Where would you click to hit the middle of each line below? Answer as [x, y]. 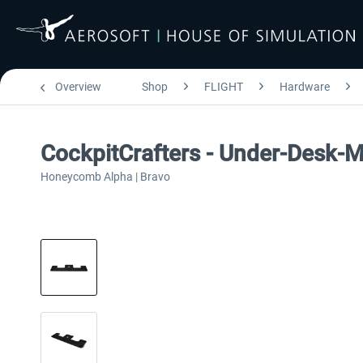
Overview [78, 87]
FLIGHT [224, 87]
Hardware [305, 87]
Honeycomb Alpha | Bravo [105, 177]
